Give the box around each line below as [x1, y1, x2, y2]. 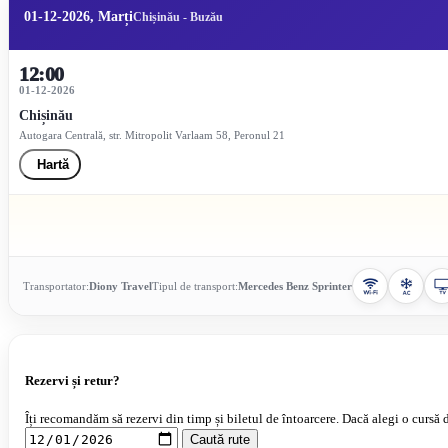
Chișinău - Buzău [133, 9, 223, 24]
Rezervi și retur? [25, 373, 120, 389]
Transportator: [23, 280, 89, 292]
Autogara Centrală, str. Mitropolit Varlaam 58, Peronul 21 [19, 129, 285, 141]
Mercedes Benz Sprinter [238, 280, 352, 292]
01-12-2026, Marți [24, 9, 133, 24]
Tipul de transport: [152, 280, 238, 292]
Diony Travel [89, 280, 152, 292]
